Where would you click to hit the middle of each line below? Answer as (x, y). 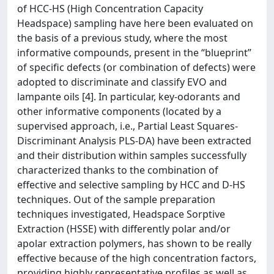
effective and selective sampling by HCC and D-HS (131, 185)
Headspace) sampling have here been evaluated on (135, 23)
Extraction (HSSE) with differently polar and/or (124, 229)
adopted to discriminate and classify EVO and (122, 82)
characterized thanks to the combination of (118, 170)
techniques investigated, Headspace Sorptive (121, 214)
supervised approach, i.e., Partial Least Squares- (128, 126)
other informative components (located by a (119, 111)
